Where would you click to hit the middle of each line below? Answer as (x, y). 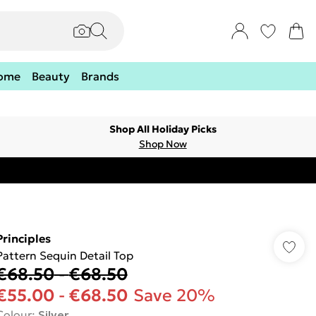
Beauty (50, 76)
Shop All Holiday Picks (163, 129)
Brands (100, 76)
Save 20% (174, 296)
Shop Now (163, 144)
